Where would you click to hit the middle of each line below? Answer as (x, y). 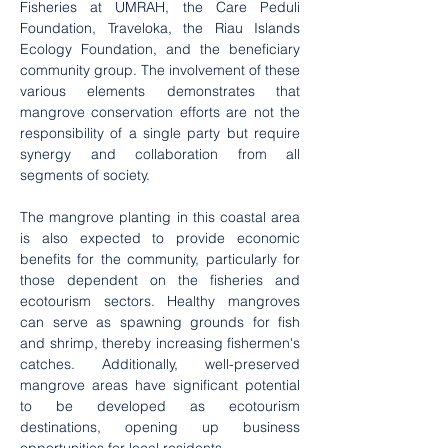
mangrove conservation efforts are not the (160, 112)
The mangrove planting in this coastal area (160, 217)
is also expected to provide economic (160, 238)
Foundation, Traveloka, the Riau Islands (160, 28)
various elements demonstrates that (160, 91)
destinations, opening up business (160, 427)
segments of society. (85, 175)
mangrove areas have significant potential (160, 385)
